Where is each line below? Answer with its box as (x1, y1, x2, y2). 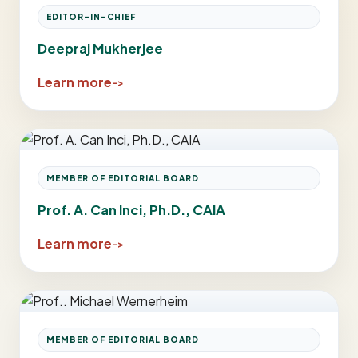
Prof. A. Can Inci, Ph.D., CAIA (38, 201, 225, 218)
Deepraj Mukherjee (38, 40, 163, 57)
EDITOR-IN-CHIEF (46, 12, 136, 22)
